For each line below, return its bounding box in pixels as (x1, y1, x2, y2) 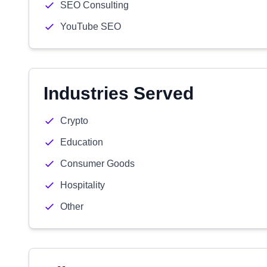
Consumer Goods (60, 159, 135, 169)
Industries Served (44, 83, 194, 103)
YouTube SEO (60, 21, 121, 32)
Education (60, 137, 103, 147)
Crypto (60, 116, 88, 126)
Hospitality (60, 180, 105, 190)
